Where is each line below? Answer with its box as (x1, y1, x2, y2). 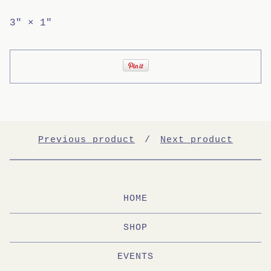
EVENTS (117, 252, 154, 263)
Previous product (38, 135, 135, 146)
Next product (160, 135, 233, 146)
